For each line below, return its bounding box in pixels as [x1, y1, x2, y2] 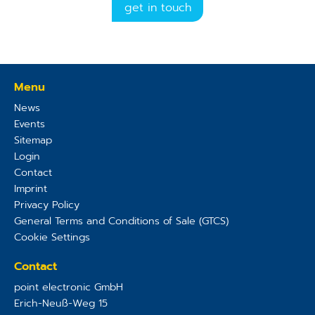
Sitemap [13, 132, 52, 148]
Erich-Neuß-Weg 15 [13, 295, 108, 311]
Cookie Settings [13, 229, 90, 245]
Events [13, 116, 45, 132]
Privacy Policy [13, 197, 79, 213]
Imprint [13, 181, 47, 197]
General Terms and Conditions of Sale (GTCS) [13, 213, 229, 229]
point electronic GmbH [13, 279, 123, 295]
